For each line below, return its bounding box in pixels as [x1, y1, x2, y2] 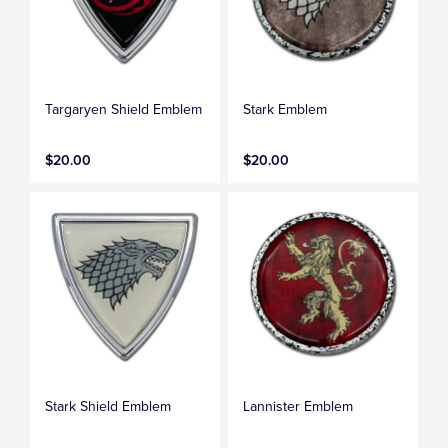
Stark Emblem [243, 101, 328, 119]
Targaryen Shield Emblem [45, 101, 203, 119]
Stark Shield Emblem [45, 397, 172, 415]
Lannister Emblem [243, 397, 354, 415]
